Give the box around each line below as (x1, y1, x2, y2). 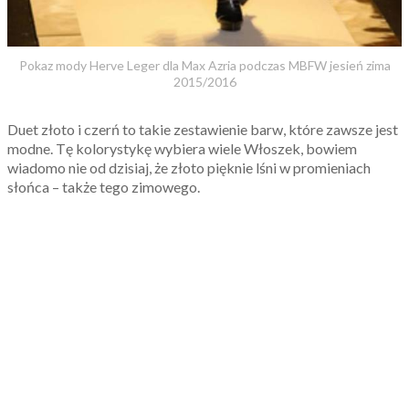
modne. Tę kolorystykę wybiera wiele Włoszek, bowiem (7, 139, 357, 157)
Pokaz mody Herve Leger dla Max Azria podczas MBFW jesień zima (18, 57, 391, 73)
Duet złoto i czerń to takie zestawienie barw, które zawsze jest (7, 120, 398, 138)
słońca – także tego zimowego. (7, 177, 200, 195)
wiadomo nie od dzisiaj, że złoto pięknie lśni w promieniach (7, 158, 371, 176)
